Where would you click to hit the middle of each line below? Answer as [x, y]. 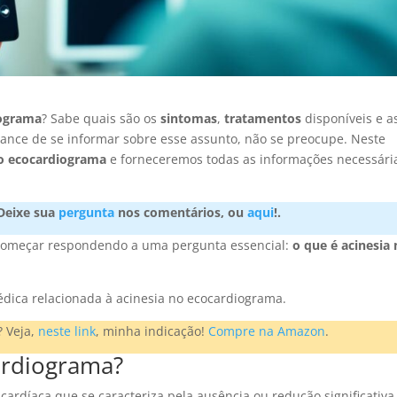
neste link [67, 331]
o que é [315, 245]
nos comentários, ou [181, 213]
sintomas [189, 119]
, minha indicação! [152, 331]
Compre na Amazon [267, 331]
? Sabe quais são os [101, 119]
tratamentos [263, 119]
